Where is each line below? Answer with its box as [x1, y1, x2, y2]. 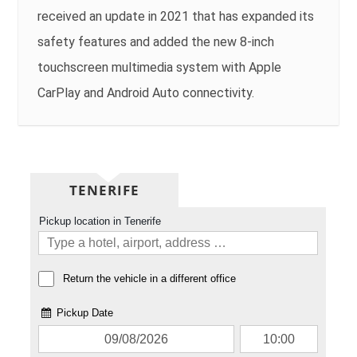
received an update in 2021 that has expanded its [37, 8, 315, 24]
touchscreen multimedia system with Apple [37, 59, 282, 75]
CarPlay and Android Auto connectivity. [37, 84, 255, 100]
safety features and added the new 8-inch [37, 33, 275, 49]
